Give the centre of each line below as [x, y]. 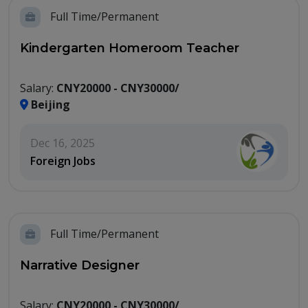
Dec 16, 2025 [63, 143]
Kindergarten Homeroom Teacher [130, 48]
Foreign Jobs [63, 161]
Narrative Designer [80, 265]
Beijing [49, 104]
